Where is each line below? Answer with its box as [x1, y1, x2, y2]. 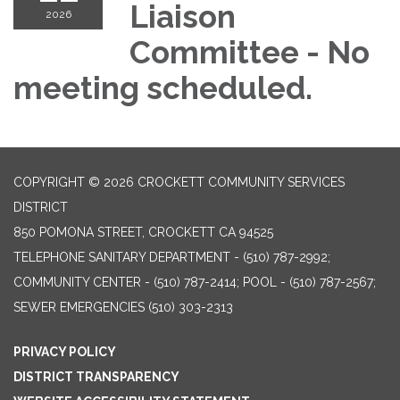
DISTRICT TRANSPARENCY [13, 370, 179, 385]
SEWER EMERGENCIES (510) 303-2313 [13, 300, 233, 315]
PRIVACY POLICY [13, 345, 116, 360]
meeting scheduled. [13, 70, 312, 107]
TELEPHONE [13, 250, 85, 265]
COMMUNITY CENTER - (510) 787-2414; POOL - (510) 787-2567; [13, 275, 376, 290]
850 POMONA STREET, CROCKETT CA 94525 [13, 225, 273, 240]
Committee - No [129, 34, 370, 71]
